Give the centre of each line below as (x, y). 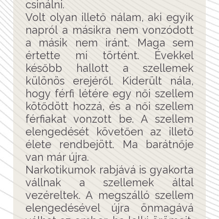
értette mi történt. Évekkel (109, 55)
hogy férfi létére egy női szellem (109, 93)
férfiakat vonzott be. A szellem (109, 119)
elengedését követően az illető (109, 131)
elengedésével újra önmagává (109, 208)
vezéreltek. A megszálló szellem (109, 195)
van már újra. (57, 157)
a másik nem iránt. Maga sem (109, 43)
